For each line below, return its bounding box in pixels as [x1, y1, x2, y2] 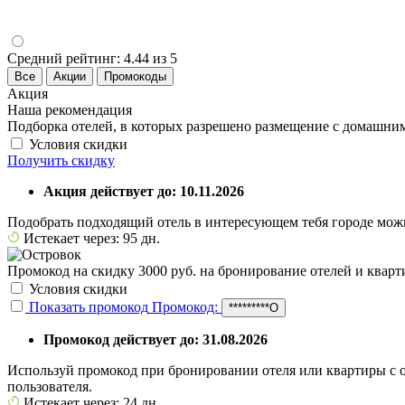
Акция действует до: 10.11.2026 [43, 183, 244, 199]
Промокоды [104, 69, 166, 83]
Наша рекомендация [7, 101, 132, 118]
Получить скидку [7, 152, 115, 168]
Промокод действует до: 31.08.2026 [43, 331, 268, 347]
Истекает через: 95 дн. [20, 230, 160, 246]
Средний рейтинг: [7, 50, 124, 66]
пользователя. [7, 378, 96, 394]
